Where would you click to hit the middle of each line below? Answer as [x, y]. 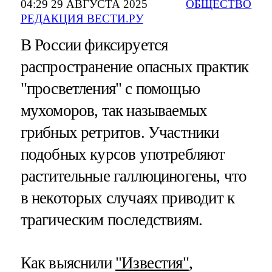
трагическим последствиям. [111, 220]
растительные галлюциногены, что [134, 176]
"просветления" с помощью [110, 89]
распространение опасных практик [134, 67]
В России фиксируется [94, 45]
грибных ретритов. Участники [120, 133]
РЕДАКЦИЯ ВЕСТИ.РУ [82, 19]
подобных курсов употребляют [123, 155]
